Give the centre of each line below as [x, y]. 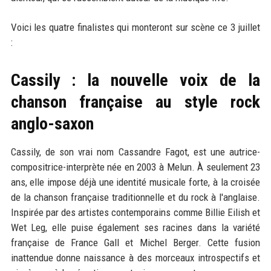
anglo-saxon [52, 123]
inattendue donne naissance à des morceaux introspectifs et [135, 257]
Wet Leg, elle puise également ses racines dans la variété [135, 227]
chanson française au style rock [135, 102]
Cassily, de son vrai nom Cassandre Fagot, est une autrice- [135, 152]
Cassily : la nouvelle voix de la [135, 80]
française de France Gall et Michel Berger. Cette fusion [135, 242]
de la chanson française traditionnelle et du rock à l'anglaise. [135, 197]
